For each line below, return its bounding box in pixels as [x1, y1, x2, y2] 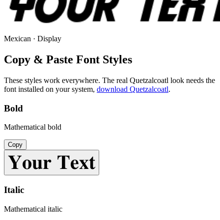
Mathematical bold [4, 123, 61, 132]
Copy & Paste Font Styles [4, 53, 132, 66]
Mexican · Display [4, 34, 61, 43]
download [97, 85, 130, 93]
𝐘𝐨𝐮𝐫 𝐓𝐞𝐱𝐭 [8, 151, 95, 173]
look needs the [168, 76, 215, 84]
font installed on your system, [4, 85, 95, 93]
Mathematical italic [4, 204, 62, 213]
